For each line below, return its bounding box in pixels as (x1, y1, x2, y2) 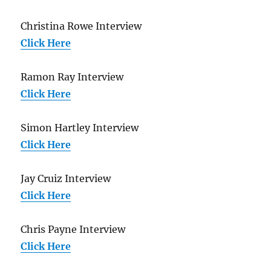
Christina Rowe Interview (21, 20, 142, 33)
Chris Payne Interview (21, 223, 126, 236)
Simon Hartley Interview (21, 122, 139, 134)
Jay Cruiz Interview (21, 172, 111, 185)
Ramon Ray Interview (21, 71, 124, 83)
